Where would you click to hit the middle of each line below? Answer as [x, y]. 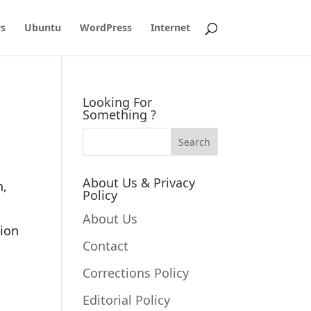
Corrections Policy [136, 273]
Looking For [118, 102]
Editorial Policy [127, 300]
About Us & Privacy [139, 183]
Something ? [120, 115]
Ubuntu [42, 27]
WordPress [106, 27]
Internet [170, 27]
